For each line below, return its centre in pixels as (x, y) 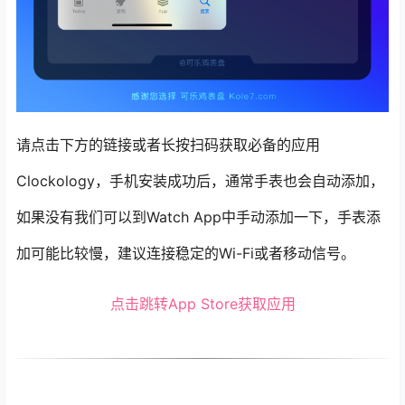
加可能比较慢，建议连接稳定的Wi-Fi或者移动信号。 (186, 254)
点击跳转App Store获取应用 (202, 304)
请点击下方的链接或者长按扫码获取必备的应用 (168, 145)
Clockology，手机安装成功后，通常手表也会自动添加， (200, 181)
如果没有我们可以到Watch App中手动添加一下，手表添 (198, 217)
